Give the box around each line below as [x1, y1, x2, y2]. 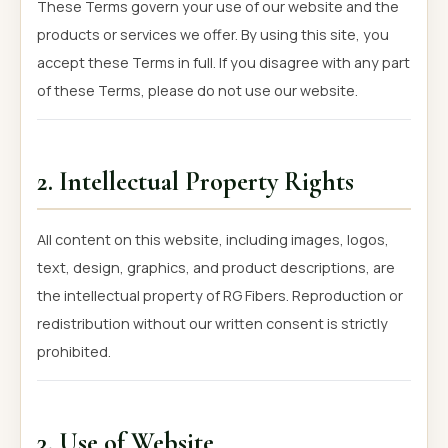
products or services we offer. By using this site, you [37, 25, 389, 45]
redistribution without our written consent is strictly [37, 314, 388, 334]
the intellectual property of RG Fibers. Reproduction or [37, 286, 403, 306]
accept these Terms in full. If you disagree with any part [37, 53, 410, 73]
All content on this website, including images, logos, [37, 230, 389, 250]
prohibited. [37, 342, 111, 362]
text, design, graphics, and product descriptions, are [37, 258, 395, 278]
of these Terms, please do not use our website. [37, 81, 358, 101]
